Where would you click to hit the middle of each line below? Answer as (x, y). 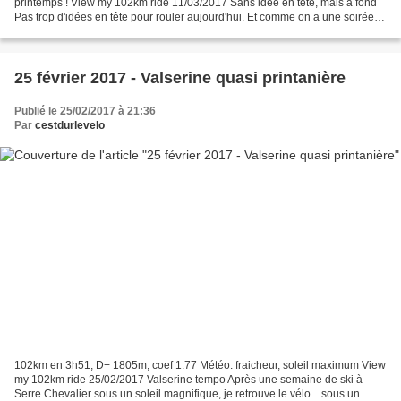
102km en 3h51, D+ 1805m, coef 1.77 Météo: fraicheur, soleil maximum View (188, 365)
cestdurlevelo (70, 126)
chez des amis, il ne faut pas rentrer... (104, 32)
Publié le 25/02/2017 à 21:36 (85, 111)
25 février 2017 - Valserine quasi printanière (180, 78)
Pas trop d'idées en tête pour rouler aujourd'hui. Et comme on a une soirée (194, 17)
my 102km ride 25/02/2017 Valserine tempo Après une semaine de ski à (188, 379)
